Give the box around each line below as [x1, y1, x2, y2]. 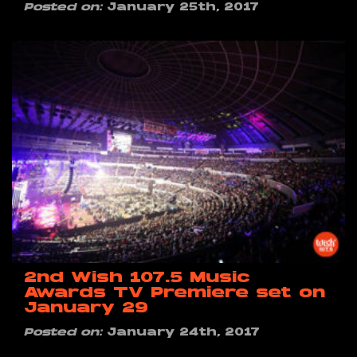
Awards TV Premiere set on [24, 285, 325, 301]
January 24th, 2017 [102, 327, 260, 339]
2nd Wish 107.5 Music [24, 270, 250, 286]
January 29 [24, 300, 148, 316]
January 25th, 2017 [102, 2, 259, 14]
